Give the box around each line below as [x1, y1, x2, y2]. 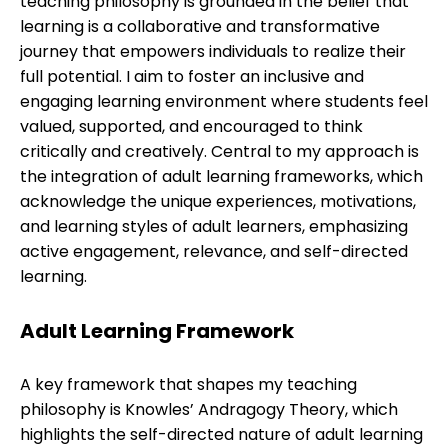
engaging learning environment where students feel [20, 90, 428, 113]
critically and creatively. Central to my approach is [20, 140, 419, 163]
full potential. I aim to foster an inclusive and [20, 65, 364, 88]
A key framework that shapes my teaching [20, 373, 357, 397]
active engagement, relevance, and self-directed [20, 240, 408, 263]
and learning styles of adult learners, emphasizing [20, 215, 408, 238]
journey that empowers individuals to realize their [20, 40, 406, 63]
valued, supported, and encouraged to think [20, 115, 363, 138]
